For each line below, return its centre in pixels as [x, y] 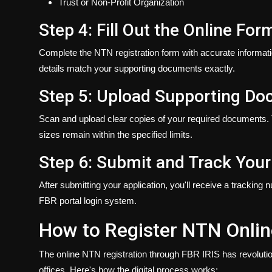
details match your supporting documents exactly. [137, 69]
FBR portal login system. [88, 201]
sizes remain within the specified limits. [116, 135]
